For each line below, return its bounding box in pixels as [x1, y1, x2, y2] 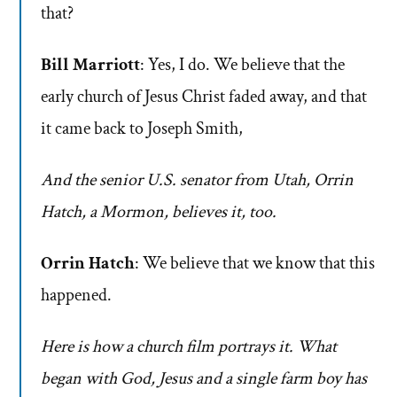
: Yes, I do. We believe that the [140, 53, 345, 77]
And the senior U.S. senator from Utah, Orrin [41, 168, 354, 192]
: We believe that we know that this [135, 252, 375, 276]
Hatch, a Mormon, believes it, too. [41, 200, 276, 224]
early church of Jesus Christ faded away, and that [41, 85, 367, 109]
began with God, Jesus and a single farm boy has [41, 367, 367, 391]
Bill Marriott [41, 53, 140, 77]
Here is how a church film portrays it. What [41, 335, 337, 359]
